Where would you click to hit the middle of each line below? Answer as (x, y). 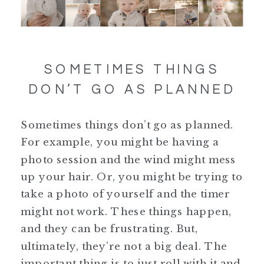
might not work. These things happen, (126, 211)
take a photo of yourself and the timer (126, 194)
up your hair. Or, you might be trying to (132, 176)
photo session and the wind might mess (128, 159)
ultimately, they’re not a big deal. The (124, 246)
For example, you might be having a (120, 142)
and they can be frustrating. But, (109, 229)
